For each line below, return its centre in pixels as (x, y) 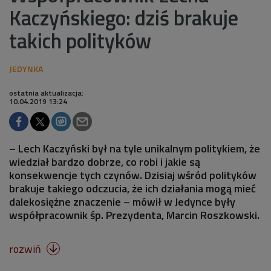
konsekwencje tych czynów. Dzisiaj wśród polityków (133, 175)
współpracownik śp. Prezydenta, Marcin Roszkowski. (134, 215)
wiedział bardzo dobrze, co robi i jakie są (105, 162)
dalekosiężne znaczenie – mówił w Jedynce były (122, 201)
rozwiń (26, 249)
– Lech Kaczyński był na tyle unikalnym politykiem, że (135, 148)
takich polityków (80, 40)
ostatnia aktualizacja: (46, 93)
